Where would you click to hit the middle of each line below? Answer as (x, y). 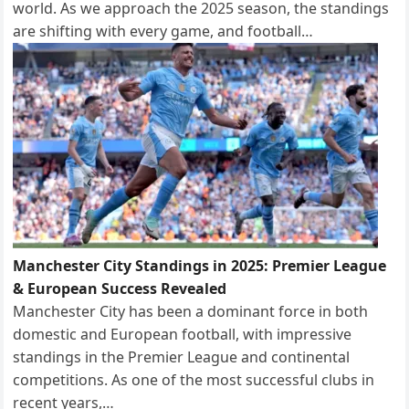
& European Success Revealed (120, 288)
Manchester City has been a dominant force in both (191, 311)
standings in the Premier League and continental (182, 357)
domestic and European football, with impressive (183, 334)
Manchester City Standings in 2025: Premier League (200, 265)
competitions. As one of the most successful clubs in (194, 379)
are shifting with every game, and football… (163, 31)
